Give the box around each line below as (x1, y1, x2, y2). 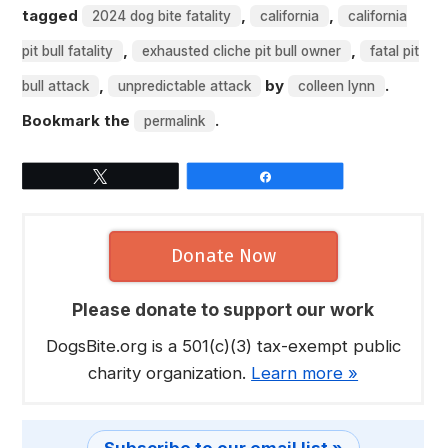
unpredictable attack (118, 78, 252, 95)
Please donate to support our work (72, 299, 375, 321)
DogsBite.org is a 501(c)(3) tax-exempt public (45, 336, 401, 357)
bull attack (22, 78, 90, 95)
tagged (22, 6, 83, 26)
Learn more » (251, 363, 359, 384)
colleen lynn (298, 78, 376, 95)
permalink (144, 113, 206, 130)
